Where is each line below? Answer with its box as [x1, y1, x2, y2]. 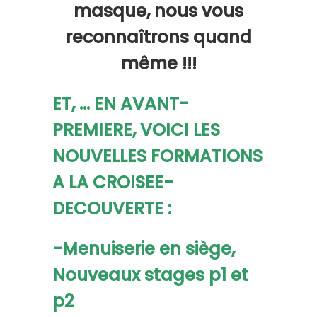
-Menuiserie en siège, [52, 237, 235, 260]
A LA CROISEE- [52, 171, 173, 194]
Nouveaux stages [52, 263, 204, 287]
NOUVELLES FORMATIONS [52, 144, 263, 168]
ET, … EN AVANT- [52, 92, 189, 115]
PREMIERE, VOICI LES [52, 118, 220, 142]
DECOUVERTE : [52, 197, 171, 220]
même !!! [120, 52, 197, 75]
